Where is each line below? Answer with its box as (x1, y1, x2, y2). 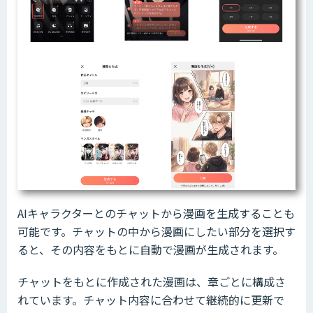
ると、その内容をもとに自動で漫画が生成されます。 (17, 240, 284, 258)
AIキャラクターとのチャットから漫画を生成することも (17, 204, 295, 221)
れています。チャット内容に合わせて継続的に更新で (17, 291, 284, 308)
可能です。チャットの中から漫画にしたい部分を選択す (17, 222, 296, 240)
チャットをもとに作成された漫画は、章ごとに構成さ (17, 272, 286, 290)
